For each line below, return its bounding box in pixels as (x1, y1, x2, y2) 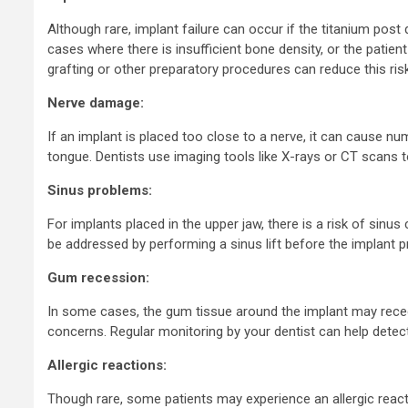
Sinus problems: (47, 182, 152, 199)
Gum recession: (47, 270, 149, 287)
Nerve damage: (47, 95, 144, 112)
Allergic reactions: (47, 357, 167, 374)
